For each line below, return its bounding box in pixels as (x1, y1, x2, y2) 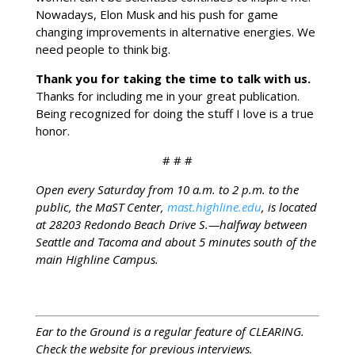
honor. (35, 123, 70, 139)
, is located (261, 199, 317, 216)
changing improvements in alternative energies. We (35, 24, 315, 40)
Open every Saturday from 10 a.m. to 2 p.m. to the (35, 181, 299, 198)
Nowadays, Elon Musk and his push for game (35, 6, 278, 23)
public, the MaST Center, (35, 199, 167, 216)
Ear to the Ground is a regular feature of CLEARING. (35, 323, 304, 340)
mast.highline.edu (166, 199, 261, 216)
